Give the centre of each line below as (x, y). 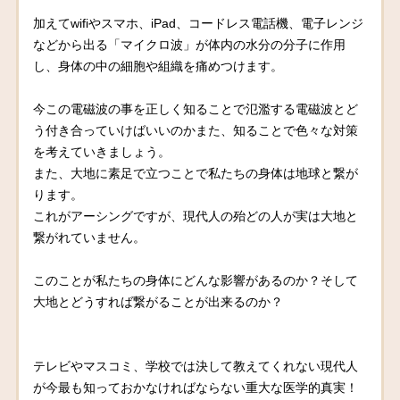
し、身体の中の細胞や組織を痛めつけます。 (158, 66)
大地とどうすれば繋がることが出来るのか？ (158, 301)
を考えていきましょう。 (102, 151)
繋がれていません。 (90, 237)
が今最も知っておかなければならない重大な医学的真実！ (196, 387)
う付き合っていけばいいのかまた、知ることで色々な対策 (196, 130)
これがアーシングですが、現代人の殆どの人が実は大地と (196, 216)
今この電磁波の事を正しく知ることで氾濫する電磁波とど (196, 108)
